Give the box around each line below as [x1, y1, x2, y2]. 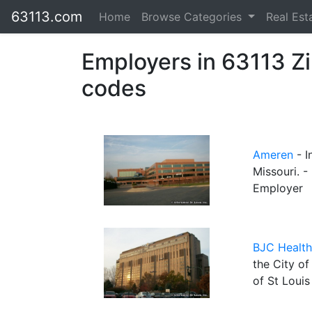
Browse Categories [141, 10, 245, 24]
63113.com [11, 8, 82, 25]
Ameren [253, 148, 293, 162]
